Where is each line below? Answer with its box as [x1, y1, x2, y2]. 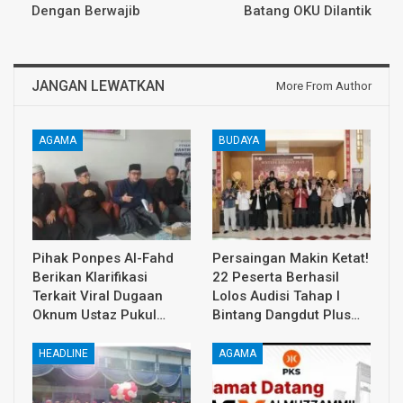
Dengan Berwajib [31, 3, 140, 20]
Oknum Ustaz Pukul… [32, 307, 166, 324]
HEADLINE [39, 347, 88, 361]
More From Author [276, 79, 372, 94]
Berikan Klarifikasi [32, 269, 148, 286]
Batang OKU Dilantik [244, 3, 372, 20]
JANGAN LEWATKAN [31, 77, 165, 95]
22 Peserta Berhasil [212, 269, 339, 286]
